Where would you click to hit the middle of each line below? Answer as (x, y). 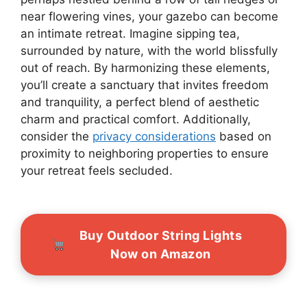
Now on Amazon (161, 254)
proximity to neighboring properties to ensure (145, 153)
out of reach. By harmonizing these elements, (145, 67)
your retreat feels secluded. (97, 170)
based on (244, 136)
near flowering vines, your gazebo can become (149, 16)
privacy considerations (154, 136)
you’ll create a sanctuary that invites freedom (145, 85)
